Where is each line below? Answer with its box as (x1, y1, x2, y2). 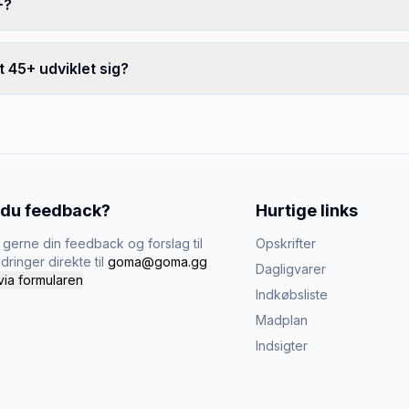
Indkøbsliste (256, 287, 328, 302)
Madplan (256, 312, 308, 328)
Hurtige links (256, 201, 358, 220)
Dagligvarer (256, 261, 326, 277)
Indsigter (256, 338, 308, 353)
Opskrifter (256, 236, 316, 251)
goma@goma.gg (108, 254, 207, 269)
